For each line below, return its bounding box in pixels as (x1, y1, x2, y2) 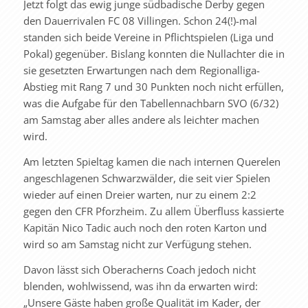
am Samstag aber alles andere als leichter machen (23, 113, 259, 126)
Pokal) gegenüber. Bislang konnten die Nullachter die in (23, 47, 285, 60)
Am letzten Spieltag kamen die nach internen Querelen (23, 154, 280, 168)
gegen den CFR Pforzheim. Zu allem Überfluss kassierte (23, 203, 284, 218)
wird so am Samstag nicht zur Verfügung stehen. (23, 236, 252, 251)
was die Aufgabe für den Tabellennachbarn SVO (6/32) (23, 96, 278, 110)
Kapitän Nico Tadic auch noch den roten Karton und (23, 220, 267, 234)
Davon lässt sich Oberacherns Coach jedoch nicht (23, 262, 256, 276)
